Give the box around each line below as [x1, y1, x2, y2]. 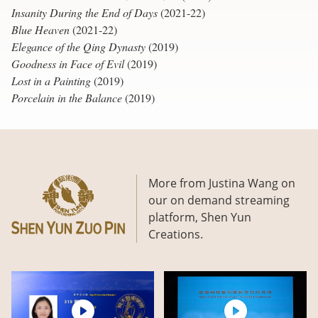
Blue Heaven [11, 21, 70, 37]
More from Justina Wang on [148, 175, 295, 190]
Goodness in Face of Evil [11, 55, 124, 71]
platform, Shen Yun [148, 209, 251, 224]
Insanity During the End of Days [11, 4, 158, 20]
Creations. [148, 226, 203, 241]
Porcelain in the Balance [11, 89, 122, 105]
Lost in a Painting [11, 72, 91, 88]
